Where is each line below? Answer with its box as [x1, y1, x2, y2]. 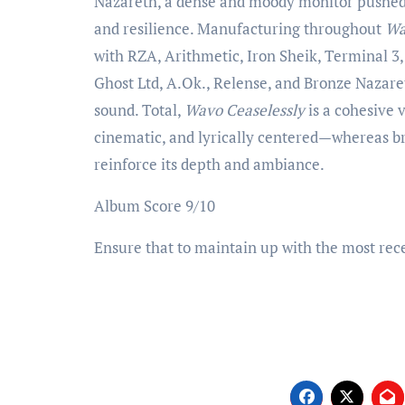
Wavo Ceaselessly [184, 99, 305, 120]
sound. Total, [94, 99, 184, 120]
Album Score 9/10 [94, 194, 215, 216]
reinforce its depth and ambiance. [94, 153, 325, 174]
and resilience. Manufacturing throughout [94, 17, 385, 39]
